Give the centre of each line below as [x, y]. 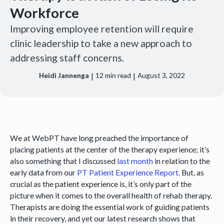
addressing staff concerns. [67, 57]
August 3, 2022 [161, 75]
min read [117, 75]
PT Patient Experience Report [127, 172]
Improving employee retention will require [101, 28]
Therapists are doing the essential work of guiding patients [109, 206]
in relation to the [181, 160]
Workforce [44, 12]
